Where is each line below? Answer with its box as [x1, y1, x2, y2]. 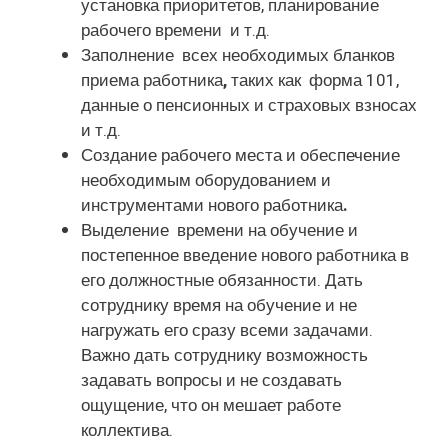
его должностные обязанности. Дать [81, 267, 363, 293]
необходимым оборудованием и [81, 167, 331, 193]
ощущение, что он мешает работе [81, 392, 341, 418]
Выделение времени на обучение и [81, 217, 358, 243]
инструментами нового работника [81, 192, 343, 218]
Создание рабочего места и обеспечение [81, 142, 400, 168]
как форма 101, [278, 67, 399, 93]
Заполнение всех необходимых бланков [81, 42, 395, 68]
